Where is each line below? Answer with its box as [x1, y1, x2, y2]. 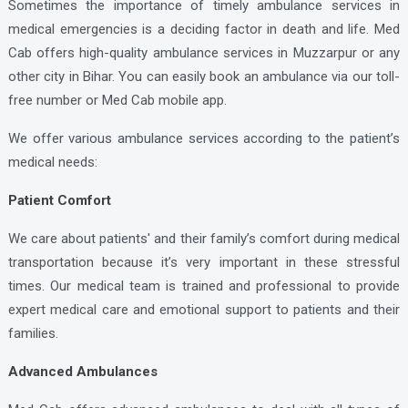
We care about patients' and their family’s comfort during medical [7, 230, 401, 248]
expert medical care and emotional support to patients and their [7, 301, 401, 319]
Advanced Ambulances [7, 363, 158, 381]
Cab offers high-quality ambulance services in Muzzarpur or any [7, 45, 401, 62]
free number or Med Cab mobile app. [7, 92, 238, 109]
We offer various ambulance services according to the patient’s [7, 130, 401, 148]
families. [7, 325, 58, 342]
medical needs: [7, 154, 97, 171]
